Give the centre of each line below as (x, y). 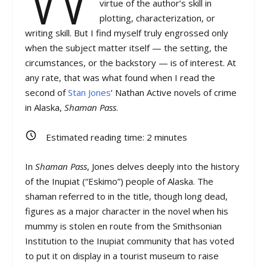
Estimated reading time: (97, 137)
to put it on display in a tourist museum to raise (122, 255)
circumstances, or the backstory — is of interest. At (131, 63)
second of (47, 93)
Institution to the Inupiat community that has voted (130, 240)
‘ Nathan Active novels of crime (174, 93)
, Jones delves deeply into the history (164, 166)
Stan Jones (90, 93)
